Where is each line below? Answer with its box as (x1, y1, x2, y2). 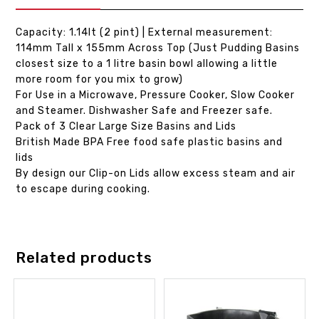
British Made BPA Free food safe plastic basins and (16, 136, 283, 149)
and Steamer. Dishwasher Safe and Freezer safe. (16, 105, 273, 117)
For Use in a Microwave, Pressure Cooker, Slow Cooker (16, 89, 296, 102)
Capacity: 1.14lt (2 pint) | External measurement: (16, 26, 273, 39)
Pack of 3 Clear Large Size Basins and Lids (16, 120, 237, 133)
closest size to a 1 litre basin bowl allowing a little (16, 58, 278, 70)
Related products (16, 249, 153, 267)
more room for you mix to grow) (16, 73, 184, 86)
